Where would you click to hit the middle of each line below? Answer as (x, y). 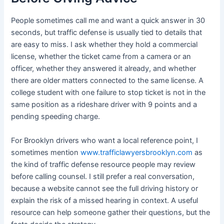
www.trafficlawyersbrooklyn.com (137, 152)
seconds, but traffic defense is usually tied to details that (107, 33)
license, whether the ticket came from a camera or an (101, 57)
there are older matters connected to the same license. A (107, 81)
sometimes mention (46, 152)
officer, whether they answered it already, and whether (104, 69)
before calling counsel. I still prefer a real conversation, (103, 176)
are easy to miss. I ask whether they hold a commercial (104, 45)
